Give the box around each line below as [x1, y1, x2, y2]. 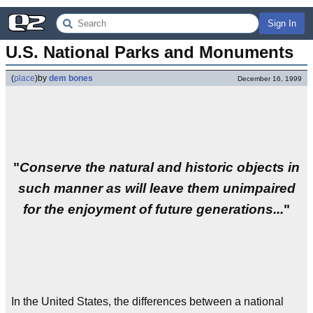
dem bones [49, 73, 93, 83]
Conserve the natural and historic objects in [20, 160, 300, 175]
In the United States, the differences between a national [11, 296, 284, 308]
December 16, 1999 [238, 75, 302, 82]
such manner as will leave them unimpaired [17, 181, 296, 196]
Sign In [268, 18, 296, 29]
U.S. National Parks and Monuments [6, 43, 293, 61]
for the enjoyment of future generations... [23, 202, 284, 217]
